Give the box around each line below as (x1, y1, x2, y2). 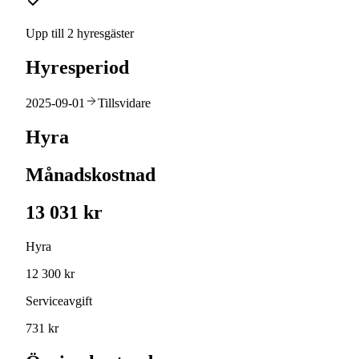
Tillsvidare (98, 96, 151, 111)
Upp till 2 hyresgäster (26, 26, 134, 41)
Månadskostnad (26, 163, 155, 185)
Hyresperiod (26, 57, 129, 79)
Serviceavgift (26, 293, 92, 308)
